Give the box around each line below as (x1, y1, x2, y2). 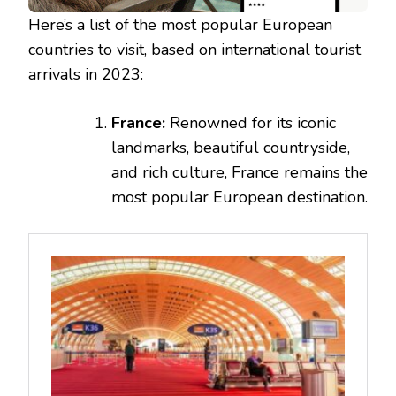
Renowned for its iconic (165, 111, 336, 133)
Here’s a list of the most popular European (28, 13, 332, 35)
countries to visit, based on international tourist (28, 38, 361, 60)
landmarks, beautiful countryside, (111, 136, 350, 158)
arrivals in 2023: (28, 63, 143, 85)
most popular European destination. (111, 186, 368, 208)
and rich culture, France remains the (111, 161, 368, 183)
